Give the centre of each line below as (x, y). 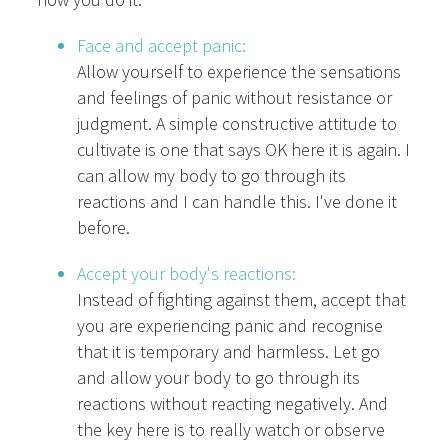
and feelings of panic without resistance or (235, 98)
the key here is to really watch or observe (231, 430)
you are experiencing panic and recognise (230, 326)
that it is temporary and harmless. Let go (229, 352)
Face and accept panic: (162, 46)
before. (104, 228)
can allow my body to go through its (212, 176)
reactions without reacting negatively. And (233, 404)
